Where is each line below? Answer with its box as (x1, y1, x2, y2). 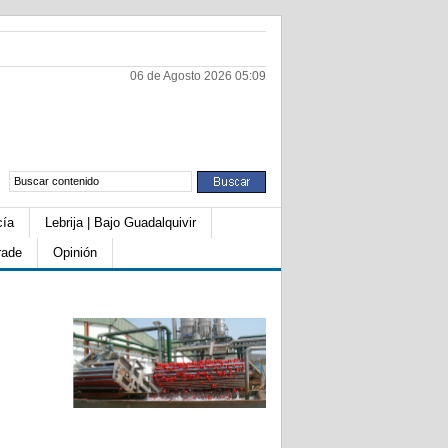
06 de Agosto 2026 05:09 (130, 69, 266, 83)
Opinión (53, 245, 97, 260)
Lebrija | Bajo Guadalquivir (45, 215, 196, 230)
